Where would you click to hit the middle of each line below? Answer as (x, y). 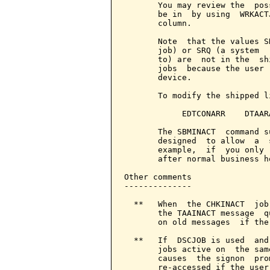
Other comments (158, 177)
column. (158, 23)
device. (158, 77)
